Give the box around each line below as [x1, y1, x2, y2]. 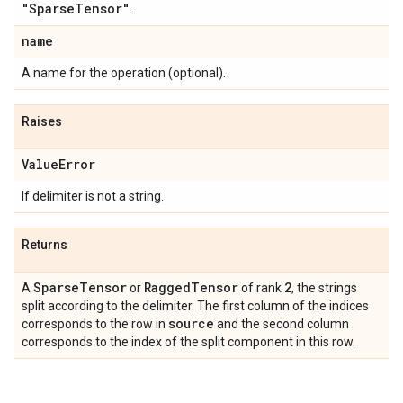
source [168, 315, 214, 332]
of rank [238, 281, 284, 295]
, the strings [291, 281, 357, 295]
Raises [22, 114, 62, 129]
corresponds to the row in [22, 317, 168, 331]
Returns [22, 237, 67, 252]
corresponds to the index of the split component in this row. [22, 335, 355, 349]
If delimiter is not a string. [22, 189, 164, 203]
